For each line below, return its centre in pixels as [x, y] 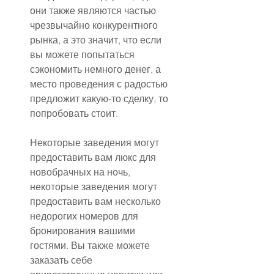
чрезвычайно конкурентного [95, 25]
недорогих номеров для [85, 216]
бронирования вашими [84, 231]
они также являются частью [94, 11]
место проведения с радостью [100, 84]
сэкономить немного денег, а [97, 69]
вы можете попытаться [83, 55]
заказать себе [62, 260]
